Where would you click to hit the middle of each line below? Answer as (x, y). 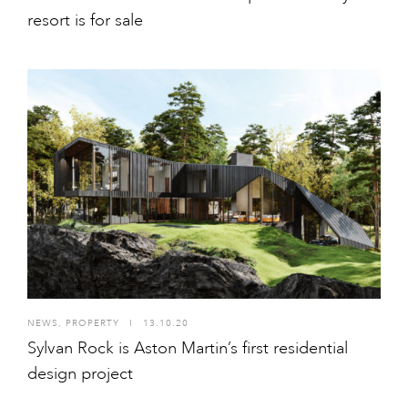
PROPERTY (92, 323)
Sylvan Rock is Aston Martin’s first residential (188, 347)
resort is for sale (85, 20)
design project (80, 373)
